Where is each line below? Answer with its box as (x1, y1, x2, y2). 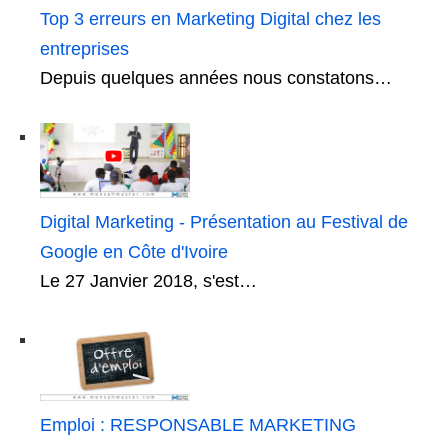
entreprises (40, 38, 129, 59)
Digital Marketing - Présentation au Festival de (40, 211, 408, 232)
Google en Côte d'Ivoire (40, 241, 228, 262)
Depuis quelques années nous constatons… (40, 67, 392, 88)
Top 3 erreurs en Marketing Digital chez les (40, 8, 381, 29)
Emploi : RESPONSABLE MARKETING (40, 414, 356, 435)
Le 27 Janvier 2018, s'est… (40, 270, 257, 291)
